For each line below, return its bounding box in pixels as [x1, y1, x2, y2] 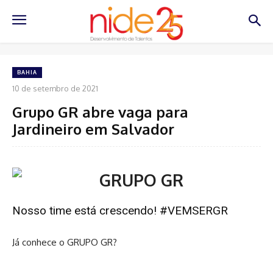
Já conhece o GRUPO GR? [12, 236, 117, 248]
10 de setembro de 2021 [12, 83, 98, 93]
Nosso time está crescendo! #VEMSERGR [12, 203, 228, 218]
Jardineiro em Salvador [12, 119, 174, 138]
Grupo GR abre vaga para [12, 102, 188, 121]
